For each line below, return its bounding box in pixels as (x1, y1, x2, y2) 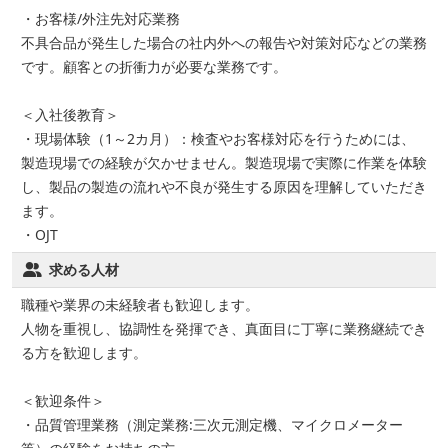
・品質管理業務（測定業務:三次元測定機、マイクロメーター (21, 415, 403, 435)
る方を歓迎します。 (21, 343, 147, 363)
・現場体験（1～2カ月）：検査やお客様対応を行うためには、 (21, 129, 415, 149)
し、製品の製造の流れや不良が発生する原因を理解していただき (21, 177, 427, 197)
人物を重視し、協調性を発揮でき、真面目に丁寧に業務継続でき (21, 319, 427, 339)
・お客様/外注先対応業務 (21, 9, 180, 29)
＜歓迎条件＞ (21, 391, 105, 411)
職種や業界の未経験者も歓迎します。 (21, 295, 259, 315)
